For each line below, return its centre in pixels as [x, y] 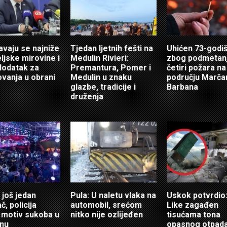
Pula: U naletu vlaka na [113, 195]
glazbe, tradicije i [103, 87]
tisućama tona [194, 214]
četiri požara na [196, 67]
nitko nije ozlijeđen [107, 214]
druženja [87, 96]
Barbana [182, 87]
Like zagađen [193, 205]
